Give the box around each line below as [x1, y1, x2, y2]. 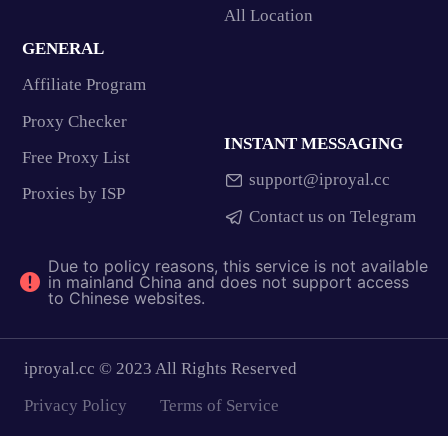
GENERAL [21, 38, 104, 58]
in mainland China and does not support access [48, 272, 409, 293]
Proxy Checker [21, 111, 127, 131]
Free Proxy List [21, 147, 130, 167]
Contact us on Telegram [248, 206, 416, 226]
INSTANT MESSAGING [224, 133, 403, 153]
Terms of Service [159, 396, 279, 416]
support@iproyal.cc [248, 170, 390, 190]
